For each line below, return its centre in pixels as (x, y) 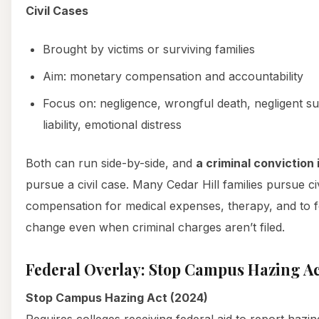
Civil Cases (57, 10)
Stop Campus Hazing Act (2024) (117, 297)
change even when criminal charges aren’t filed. (155, 227)
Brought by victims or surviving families (149, 49)
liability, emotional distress (112, 124)
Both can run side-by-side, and (111, 163)
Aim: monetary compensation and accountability (173, 76)
